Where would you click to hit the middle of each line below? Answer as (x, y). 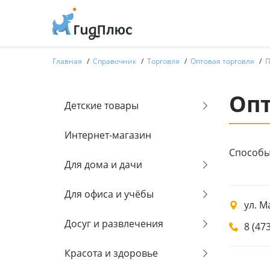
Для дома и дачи (103, 165)
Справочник (115, 61)
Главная (67, 61)
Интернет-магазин (108, 135)
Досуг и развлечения (114, 224)
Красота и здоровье (111, 253)
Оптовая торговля (222, 61)
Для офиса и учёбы (109, 194)
